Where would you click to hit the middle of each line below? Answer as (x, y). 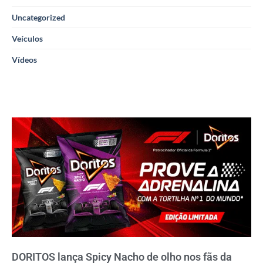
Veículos (27, 38)
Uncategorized (38, 17)
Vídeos (24, 59)
